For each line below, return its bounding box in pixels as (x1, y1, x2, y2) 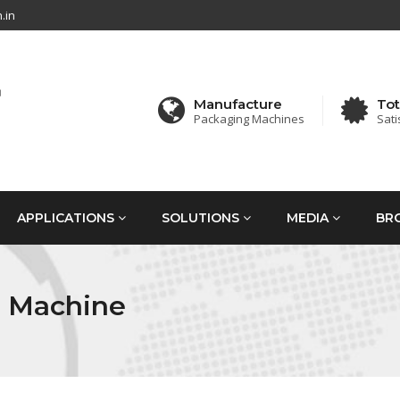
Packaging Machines (194, 110, 304, 127)
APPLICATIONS (17, 210, 118, 226)
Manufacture (194, 95, 282, 112)
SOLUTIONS (162, 210, 243, 226)
